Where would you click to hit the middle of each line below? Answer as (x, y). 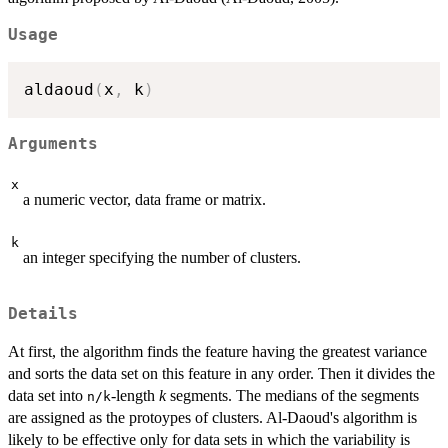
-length (135, 395)
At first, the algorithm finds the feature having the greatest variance (217, 351)
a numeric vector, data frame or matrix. (144, 200)
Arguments (53, 143)
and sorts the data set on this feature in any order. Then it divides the (221, 373)
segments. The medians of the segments (292, 395)
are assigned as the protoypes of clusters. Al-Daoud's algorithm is (212, 417)
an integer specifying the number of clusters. (162, 258)
